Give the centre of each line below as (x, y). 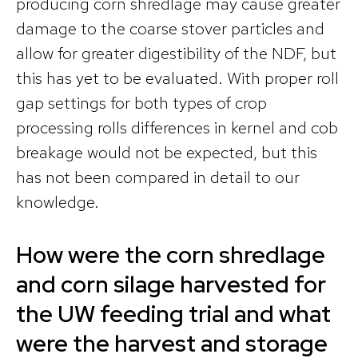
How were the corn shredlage (171, 254)
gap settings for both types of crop (141, 103)
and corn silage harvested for (171, 284)
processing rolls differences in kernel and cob (177, 128)
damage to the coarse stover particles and (170, 29)
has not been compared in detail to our (158, 177)
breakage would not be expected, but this (167, 153)
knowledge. (58, 202)
